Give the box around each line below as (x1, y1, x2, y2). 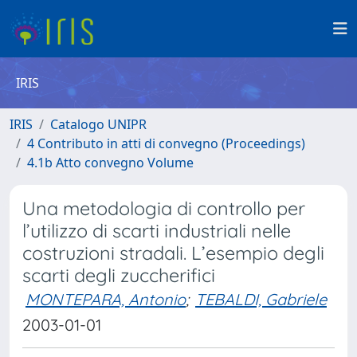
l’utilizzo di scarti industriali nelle (22, 219, 291, 242)
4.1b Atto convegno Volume (27, 154, 194, 171)
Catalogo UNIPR (50, 116, 147, 133)
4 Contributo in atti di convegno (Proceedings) (27, 135, 305, 152)
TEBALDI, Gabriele (195, 289, 327, 309)
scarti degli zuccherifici (22, 264, 215, 287)
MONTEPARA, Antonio (25, 289, 186, 309)
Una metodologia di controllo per (22, 197, 305, 220)
